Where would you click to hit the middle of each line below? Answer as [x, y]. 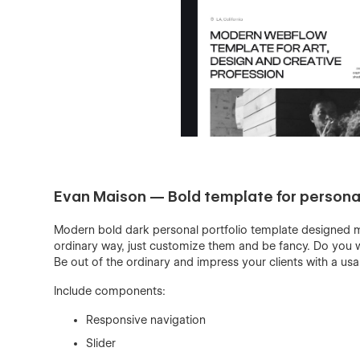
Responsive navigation [146, 320]
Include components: [110, 291]
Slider [101, 343]
